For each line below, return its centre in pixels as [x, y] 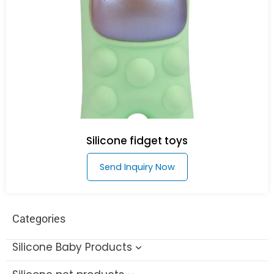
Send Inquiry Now [137, 167]
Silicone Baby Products [72, 247]
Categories [39, 218]
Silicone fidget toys [137, 140]
